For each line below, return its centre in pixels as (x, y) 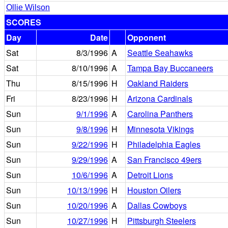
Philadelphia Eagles (164, 144)
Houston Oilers (154, 190)
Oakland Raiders (158, 83)
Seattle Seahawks (160, 53)
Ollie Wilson (28, 7)
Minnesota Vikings (161, 129)
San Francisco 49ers (164, 160)
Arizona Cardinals (160, 98)
